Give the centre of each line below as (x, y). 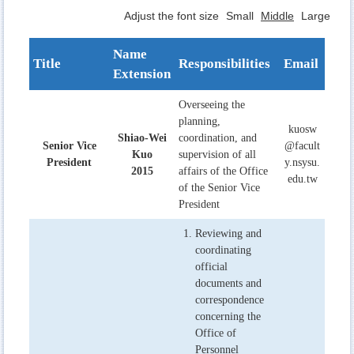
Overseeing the (212, 104)
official (211, 266)
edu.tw (302, 179)
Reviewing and (228, 233)
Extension (142, 73)
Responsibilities (224, 63)
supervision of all (217, 154)
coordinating (223, 250)
